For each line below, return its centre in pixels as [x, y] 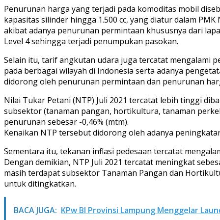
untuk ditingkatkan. [40, 183]
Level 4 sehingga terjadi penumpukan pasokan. [91, 41]
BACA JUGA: [35, 210]
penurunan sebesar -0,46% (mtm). [66, 122]
